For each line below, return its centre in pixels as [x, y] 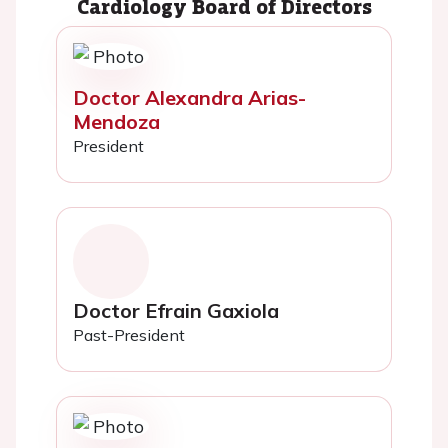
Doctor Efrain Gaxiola [176, 311]
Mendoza [116, 121]
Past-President [129, 335]
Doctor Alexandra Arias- [189, 97]
